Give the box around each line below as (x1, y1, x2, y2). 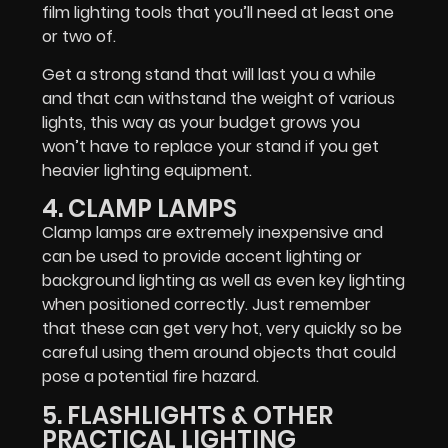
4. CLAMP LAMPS (42, 192, 237, 226)
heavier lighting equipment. (42, 158, 252, 182)
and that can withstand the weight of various (42, 86, 395, 110)
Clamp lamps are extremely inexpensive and (42, 221, 383, 245)
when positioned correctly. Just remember (42, 293, 371, 317)
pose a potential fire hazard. (42, 365, 259, 389)
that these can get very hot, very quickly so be (42, 317, 402, 341)
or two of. (42, 24, 116, 48)
